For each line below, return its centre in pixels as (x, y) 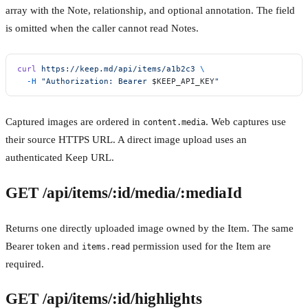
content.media (174, 123)
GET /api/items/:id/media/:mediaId (124, 192)
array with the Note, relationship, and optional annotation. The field (150, 11)
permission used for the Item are (200, 246)
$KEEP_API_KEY (183, 81)
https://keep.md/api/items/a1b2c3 (116, 69)
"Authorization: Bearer (94, 81)
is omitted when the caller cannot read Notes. (102, 29)
